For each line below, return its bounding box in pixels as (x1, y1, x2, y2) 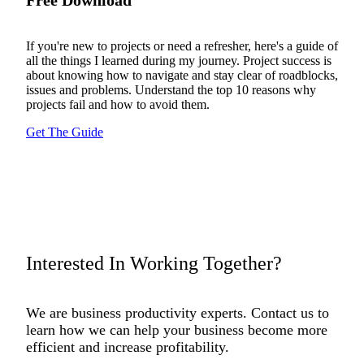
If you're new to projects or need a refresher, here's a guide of (26, 38, 338, 53)
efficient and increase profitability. (26, 339, 229, 356)
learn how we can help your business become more (26, 322, 327, 339)
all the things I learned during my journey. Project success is (26, 53, 331, 67)
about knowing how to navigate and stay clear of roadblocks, (26, 67, 338, 82)
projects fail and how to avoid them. (26, 97, 210, 111)
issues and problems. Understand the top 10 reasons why (26, 82, 316, 97)
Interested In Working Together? (26, 252, 282, 274)
